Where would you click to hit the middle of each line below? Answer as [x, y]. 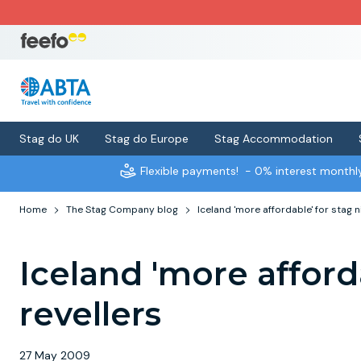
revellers [90, 314]
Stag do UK [49, 139]
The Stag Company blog [122, 210]
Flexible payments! [189, 171]
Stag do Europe [147, 139]
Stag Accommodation [274, 139]
